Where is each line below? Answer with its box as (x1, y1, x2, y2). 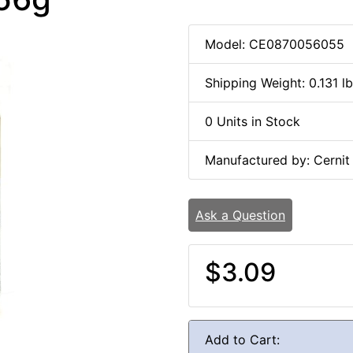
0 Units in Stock (205, 113, 300, 130)
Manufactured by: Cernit (205, 152, 350, 169)
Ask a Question (195, 207, 285, 224)
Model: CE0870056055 (205, 36, 344, 53)
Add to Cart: (205, 332, 280, 348)
